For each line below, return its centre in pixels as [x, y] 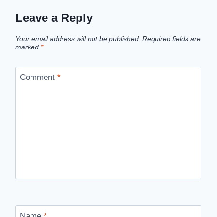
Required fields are [171, 39]
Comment [38, 77]
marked [28, 47]
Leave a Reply [54, 17]
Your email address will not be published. [78, 39]
